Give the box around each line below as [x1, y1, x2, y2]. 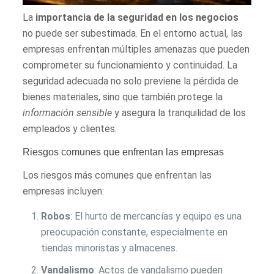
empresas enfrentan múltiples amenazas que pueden [23, 43, 250, 55]
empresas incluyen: [23, 185, 105, 197]
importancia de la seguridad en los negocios [35, 11, 239, 23]
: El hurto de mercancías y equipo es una [70, 210, 242, 222]
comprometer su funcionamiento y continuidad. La [23, 59, 238, 71]
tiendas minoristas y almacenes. [41, 242, 178, 254]
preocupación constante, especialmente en [41, 226, 228, 238]
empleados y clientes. [23, 122, 117, 135]
